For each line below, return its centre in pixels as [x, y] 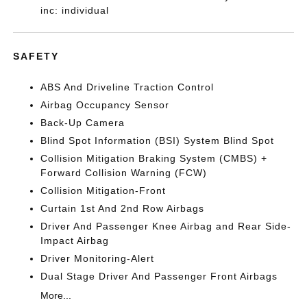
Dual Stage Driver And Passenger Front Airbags [159, 276]
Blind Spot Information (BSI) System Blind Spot [158, 140]
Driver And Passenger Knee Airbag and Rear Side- [166, 226]
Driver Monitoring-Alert [98, 258]
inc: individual [75, 10]
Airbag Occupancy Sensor [105, 105]
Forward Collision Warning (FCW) [124, 173]
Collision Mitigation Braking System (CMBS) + [154, 158]
